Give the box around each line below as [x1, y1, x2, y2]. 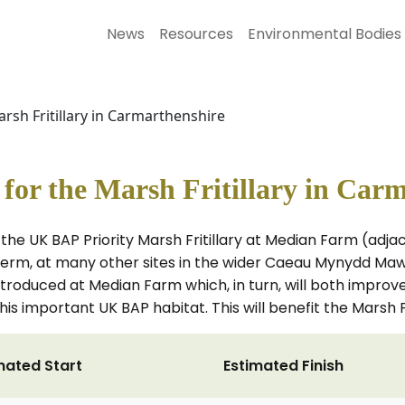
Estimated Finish [223, 355, 344, 376]
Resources [159, 24, 233, 44]
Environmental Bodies [248, 24, 401, 44]
